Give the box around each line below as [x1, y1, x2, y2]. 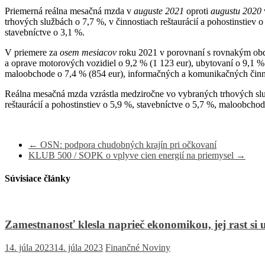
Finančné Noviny [105, 243, 170, 253]
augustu [211, 6, 240, 17]
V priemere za [5, 47, 60, 58]
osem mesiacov [60, 47, 119, 58]
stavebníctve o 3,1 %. [5, 27, 85, 38]
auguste [134, 6, 163, 17]
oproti [186, 6, 211, 17]
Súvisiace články [5, 173, 70, 184]
